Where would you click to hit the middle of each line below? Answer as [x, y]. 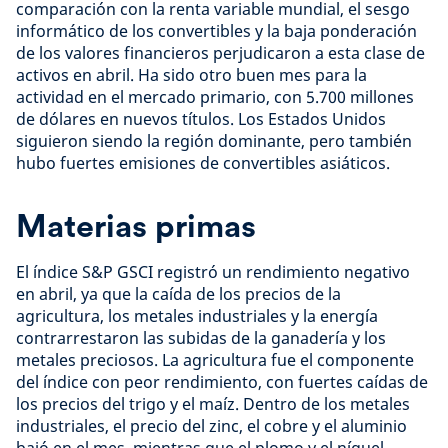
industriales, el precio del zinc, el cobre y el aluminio [211, 426]
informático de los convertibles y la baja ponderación [216, 31]
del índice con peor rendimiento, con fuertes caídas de [222, 382]
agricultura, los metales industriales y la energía [197, 316]
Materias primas [136, 225]
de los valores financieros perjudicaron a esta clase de [220, 53]
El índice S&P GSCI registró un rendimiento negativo [213, 272]
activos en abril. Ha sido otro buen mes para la [191, 75]
